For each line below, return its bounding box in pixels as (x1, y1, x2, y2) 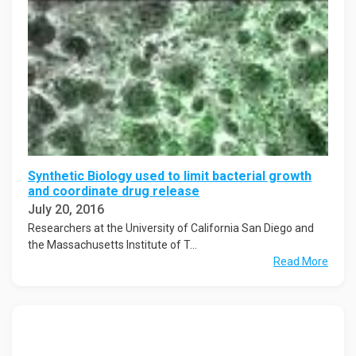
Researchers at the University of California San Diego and (28, 221, 314, 234)
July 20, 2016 (28, 201, 104, 217)
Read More (273, 254, 328, 268)
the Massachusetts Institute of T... (28, 238, 197, 251)
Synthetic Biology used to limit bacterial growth (28, 168, 311, 184)
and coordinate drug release (28, 183, 199, 199)
